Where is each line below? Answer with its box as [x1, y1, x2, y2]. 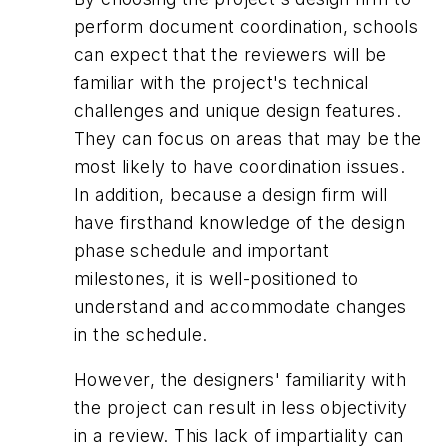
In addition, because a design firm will [74, 183, 388, 205]
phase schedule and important [74, 239, 330, 261]
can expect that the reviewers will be [74, 43, 387, 65]
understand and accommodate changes [74, 295, 407, 317]
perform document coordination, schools [74, 15, 419, 37]
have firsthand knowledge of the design [74, 211, 406, 233]
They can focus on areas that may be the [74, 127, 422, 149]
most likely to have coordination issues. [74, 155, 405, 177]
